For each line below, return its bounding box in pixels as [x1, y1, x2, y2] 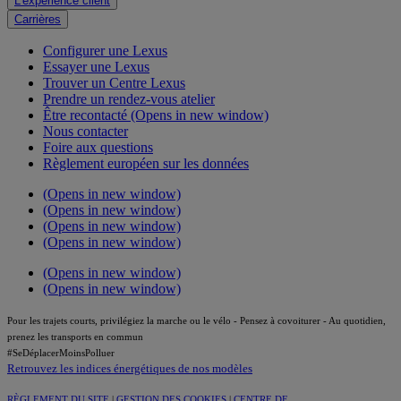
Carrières [14, 12, 61, 26]
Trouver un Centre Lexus [43, 74, 185, 90]
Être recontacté [43, 107, 131, 123]
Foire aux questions [43, 139, 153, 155]
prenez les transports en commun [7, 330, 143, 342]
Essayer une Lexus [43, 58, 149, 74]
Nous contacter [43, 123, 128, 139]
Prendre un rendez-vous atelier [43, 90, 215, 107]
